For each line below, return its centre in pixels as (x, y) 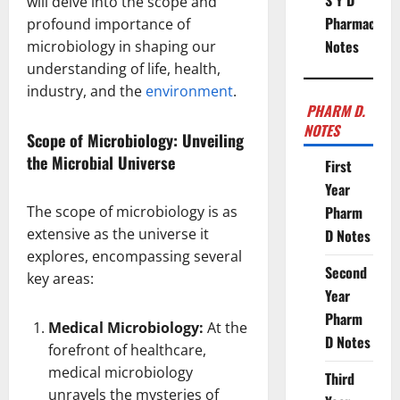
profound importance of (108, 24)
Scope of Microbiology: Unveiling (135, 140)
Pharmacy (353, 23)
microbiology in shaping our (121, 46)
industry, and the (86, 91)
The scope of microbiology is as (132, 211)
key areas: (60, 278)
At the (225, 327)
